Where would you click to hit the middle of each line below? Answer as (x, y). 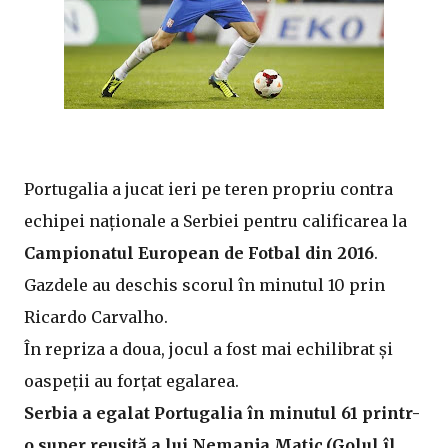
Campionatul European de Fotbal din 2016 (199, 253)
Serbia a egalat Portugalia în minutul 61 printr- (222, 413)
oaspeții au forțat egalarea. (131, 381)
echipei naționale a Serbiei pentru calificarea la (215, 221)
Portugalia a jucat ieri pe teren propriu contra (208, 189)
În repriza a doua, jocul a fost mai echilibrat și (208, 349)
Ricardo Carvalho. (96, 317)
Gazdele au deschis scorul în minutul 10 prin (204, 285)
